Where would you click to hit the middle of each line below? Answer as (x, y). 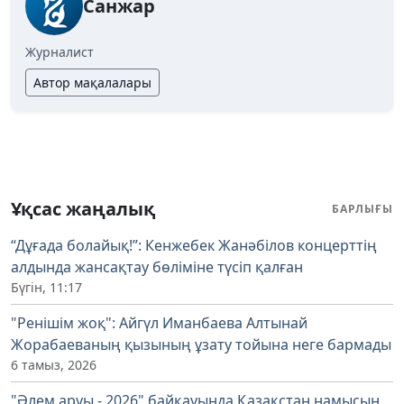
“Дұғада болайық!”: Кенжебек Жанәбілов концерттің (194, 246)
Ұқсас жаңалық (83, 209)
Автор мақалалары (92, 83)
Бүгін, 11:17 (46, 288)
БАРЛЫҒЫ (363, 209)
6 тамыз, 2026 (54, 365)
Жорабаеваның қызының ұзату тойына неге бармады (201, 345)
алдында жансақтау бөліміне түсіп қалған (157, 267)
